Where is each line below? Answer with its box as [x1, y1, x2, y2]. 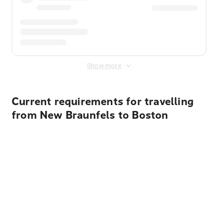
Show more [87, 62, 122, 70]
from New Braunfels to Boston [12, 109, 168, 122]
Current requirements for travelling [12, 95, 194, 108]
